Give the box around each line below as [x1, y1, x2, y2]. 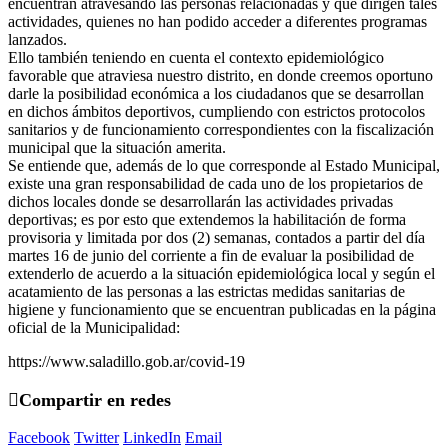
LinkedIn [123, 428, 181, 446]
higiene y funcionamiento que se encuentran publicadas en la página [8, 300, 436, 318]
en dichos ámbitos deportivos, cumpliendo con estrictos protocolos [8, 102, 425, 120]
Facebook [8, 428, 70, 446]
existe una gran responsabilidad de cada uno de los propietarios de [8, 174, 423, 192]
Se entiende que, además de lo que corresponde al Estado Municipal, [8, 156, 440, 174]
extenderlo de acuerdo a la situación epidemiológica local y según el [8, 264, 435, 282]
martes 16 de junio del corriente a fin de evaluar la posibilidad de [8, 246, 414, 264]
